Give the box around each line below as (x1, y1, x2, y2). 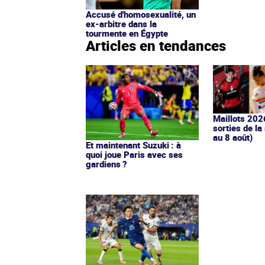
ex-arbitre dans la (86, 18, 157, 30)
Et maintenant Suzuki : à (86, 139, 181, 151)
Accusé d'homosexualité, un (86, 8, 196, 21)
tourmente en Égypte (86, 27, 168, 40)
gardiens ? (86, 158, 127, 170)
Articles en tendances (86, 36, 226, 56)
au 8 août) (213, 131, 253, 144)
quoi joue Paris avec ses (86, 148, 183, 161)
